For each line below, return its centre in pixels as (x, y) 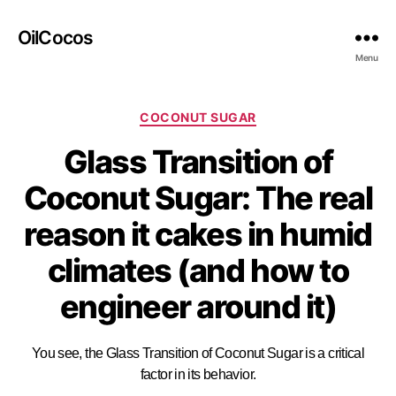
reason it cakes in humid (198, 234)
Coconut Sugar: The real (198, 198)
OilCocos (56, 37)
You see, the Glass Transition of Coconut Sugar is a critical (198, 353)
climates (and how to (198, 270)
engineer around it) (198, 306)
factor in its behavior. (198, 374)
